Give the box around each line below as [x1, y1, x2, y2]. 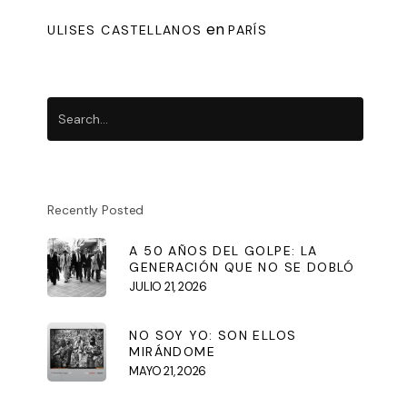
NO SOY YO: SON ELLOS [129, 326, 297, 343]
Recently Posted [47, 202, 144, 219]
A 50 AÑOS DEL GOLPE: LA [129, 242, 318, 259]
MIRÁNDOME [129, 342, 215, 360]
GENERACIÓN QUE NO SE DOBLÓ [129, 258, 355, 275]
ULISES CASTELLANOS [47, 22, 203, 39]
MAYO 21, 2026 [129, 362, 206, 379]
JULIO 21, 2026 [129, 278, 207, 294]
